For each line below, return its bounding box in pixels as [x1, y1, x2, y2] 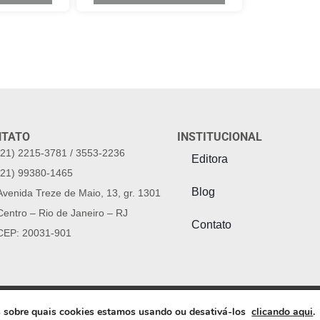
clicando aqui [251, 305, 314, 319]
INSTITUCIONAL [176, 129, 262, 144]
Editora [191, 152, 228, 165]
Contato [191, 218, 231, 231]
